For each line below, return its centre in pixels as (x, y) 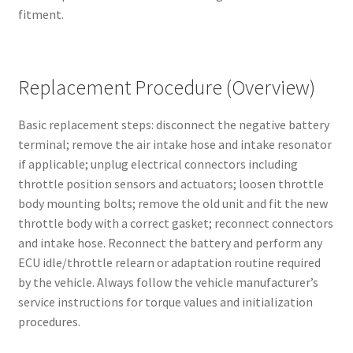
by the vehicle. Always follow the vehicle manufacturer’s (168, 282)
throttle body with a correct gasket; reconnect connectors (175, 223)
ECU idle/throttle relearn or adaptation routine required (169, 262)
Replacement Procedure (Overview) (166, 87)
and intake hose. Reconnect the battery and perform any (170, 242)
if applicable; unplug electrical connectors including (158, 163)
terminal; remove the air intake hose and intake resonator (175, 144)
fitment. (41, 15)
